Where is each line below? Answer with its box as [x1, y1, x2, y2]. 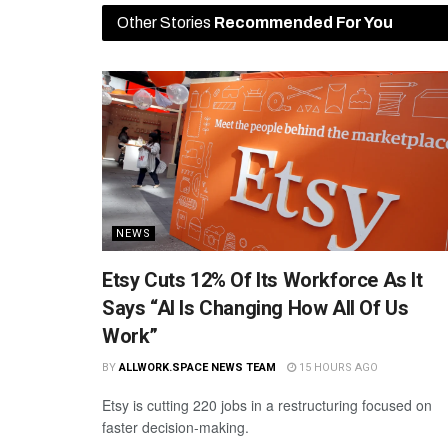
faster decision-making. [102, 417, 249, 438]
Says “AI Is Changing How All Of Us [102, 296, 409, 321]
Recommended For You [214, 14, 393, 32]
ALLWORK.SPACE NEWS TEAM [118, 361, 276, 375]
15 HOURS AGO [295, 361, 378, 375]
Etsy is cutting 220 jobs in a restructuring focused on [102, 395, 432, 416]
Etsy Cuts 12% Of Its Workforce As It [102, 268, 423, 293]
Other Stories [117, 14, 214, 32]
